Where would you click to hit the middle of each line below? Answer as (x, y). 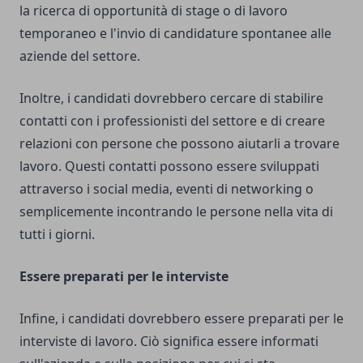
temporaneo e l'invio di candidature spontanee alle (175, 34)
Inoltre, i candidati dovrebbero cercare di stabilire (171, 98)
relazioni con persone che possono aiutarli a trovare (179, 144)
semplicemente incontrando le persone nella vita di (176, 212)
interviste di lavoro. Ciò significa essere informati (169, 342)
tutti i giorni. (57, 235)
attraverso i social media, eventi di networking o (167, 189)
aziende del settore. (80, 56)
